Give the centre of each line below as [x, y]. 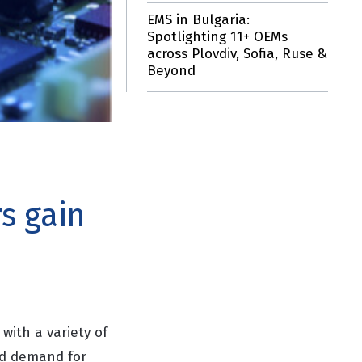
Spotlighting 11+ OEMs [218, 37]
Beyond [172, 71]
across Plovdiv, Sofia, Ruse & [238, 54]
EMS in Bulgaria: [199, 20]
